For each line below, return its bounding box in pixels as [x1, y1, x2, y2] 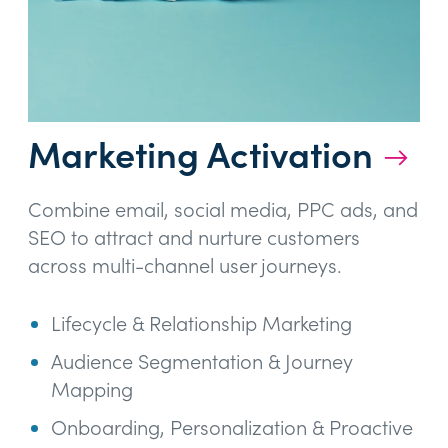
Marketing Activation [28, 132, 373, 178]
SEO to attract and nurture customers [28, 225, 360, 251]
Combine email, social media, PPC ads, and [28, 197, 418, 223]
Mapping [51, 377, 133, 403]
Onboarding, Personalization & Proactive [51, 415, 413, 441]
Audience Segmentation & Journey [51, 349, 353, 375]
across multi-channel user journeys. [28, 253, 342, 279]
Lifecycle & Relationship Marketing [51, 311, 352, 337]
